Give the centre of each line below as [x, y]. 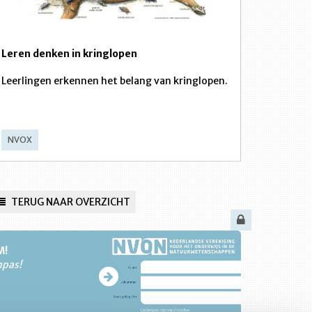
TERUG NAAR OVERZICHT [70, 202]
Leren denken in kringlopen [69, 54]
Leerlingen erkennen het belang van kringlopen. [115, 81]
